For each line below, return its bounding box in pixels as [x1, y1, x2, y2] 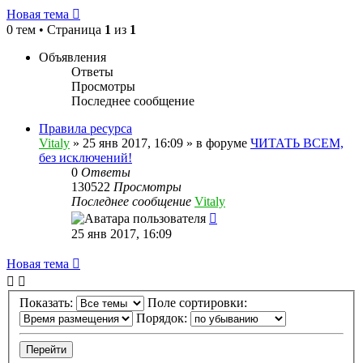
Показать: [19, 296, 76, 310]
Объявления [39, 49, 106, 64]
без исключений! [39, 150, 132, 164]
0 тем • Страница [6, 22, 105, 36]
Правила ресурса [39, 121, 132, 135]
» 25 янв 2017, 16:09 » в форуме [70, 135, 250, 150]
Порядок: [136, 311, 190, 326]
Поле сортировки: [147, 296, 250, 310]
